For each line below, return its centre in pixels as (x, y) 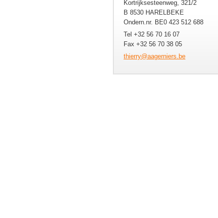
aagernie (159, 56)
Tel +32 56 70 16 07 (152, 34)
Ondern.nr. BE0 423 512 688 (163, 22)
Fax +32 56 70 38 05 (153, 44)
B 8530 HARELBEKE (154, 12)
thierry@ (136, 56)
